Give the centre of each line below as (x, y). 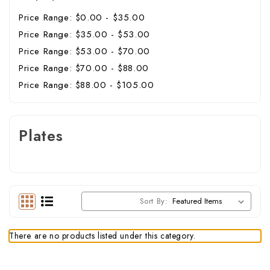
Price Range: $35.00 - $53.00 (84, 34)
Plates (41, 135)
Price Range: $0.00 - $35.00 (82, 17)
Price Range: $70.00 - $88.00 (84, 68)
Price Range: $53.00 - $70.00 (84, 51)
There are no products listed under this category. (102, 235)
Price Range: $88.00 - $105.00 (86, 85)
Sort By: (154, 201)
